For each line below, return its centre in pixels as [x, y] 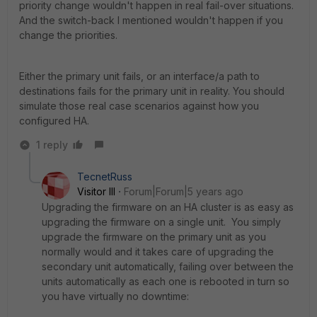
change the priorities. [68, 35]
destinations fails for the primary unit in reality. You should [152, 91]
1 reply [52, 145]
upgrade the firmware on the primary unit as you [154, 237]
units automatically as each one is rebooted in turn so [166, 281]
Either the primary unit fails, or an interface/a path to [139, 76]
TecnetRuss [105, 177]
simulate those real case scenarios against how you [139, 106]
